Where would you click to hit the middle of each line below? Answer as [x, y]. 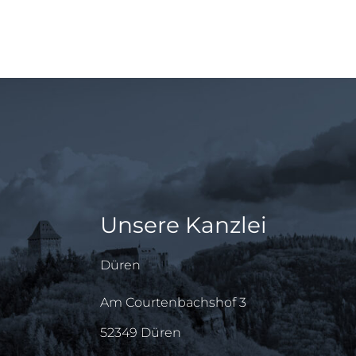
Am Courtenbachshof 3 [173, 302]
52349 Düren [141, 333]
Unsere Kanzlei [184, 225]
